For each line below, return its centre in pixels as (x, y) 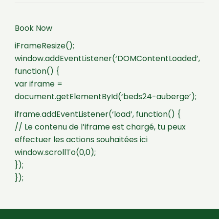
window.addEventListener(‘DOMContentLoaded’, (107, 58)
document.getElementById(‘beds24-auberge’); (106, 96)
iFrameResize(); (44, 45)
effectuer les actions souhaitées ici (81, 139)
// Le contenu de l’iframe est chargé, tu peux (100, 127)
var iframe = (39, 84)
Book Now (33, 28)
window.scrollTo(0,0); (55, 152)
